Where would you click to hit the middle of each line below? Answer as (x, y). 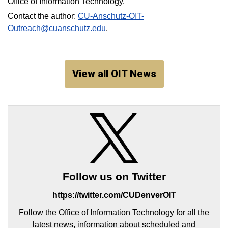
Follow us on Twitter (114, 177)
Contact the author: (43, 16)
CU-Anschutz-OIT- (111, 16)
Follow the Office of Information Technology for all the (114, 213)
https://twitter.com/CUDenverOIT (114, 195)
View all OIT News (114, 74)
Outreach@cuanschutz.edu (57, 28)
